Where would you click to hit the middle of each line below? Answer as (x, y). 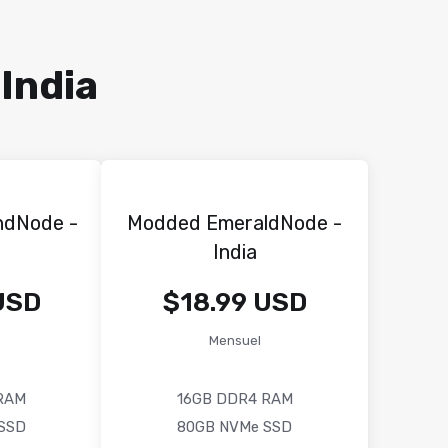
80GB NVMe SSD (235, 427)
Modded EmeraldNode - (235, 223)
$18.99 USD (234, 302)
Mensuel (234, 340)
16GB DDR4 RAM (234, 399)
